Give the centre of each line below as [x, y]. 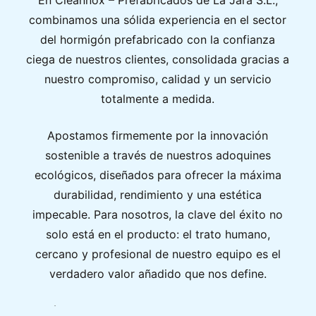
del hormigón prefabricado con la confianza [158, 40]
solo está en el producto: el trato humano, [158, 235]
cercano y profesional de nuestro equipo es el [158, 254]
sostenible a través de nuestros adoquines [158, 156]
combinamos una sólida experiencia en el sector [158, 20]
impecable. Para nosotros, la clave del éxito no [158, 215]
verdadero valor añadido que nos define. [158, 274]
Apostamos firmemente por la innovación [158, 136]
